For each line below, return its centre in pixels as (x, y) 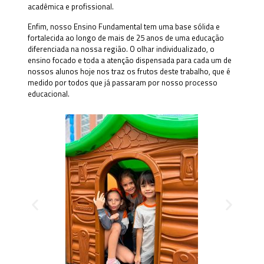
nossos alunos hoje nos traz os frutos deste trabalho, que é (129, 71)
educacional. (48, 94)
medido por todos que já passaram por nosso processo (122, 82)
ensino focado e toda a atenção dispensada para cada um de (129, 60)
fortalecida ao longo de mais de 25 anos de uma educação (126, 38)
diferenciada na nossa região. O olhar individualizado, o (121, 49)
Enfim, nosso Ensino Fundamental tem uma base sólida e (123, 27)
